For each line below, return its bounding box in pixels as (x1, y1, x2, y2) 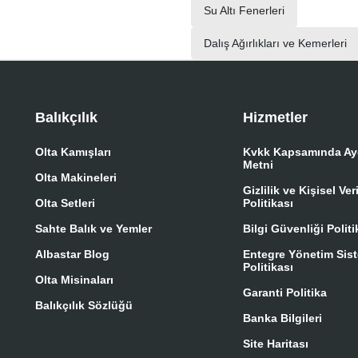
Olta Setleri (35, 196, 95, 209)
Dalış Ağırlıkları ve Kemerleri (204, 36, 347, 50)
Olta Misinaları (35, 272, 113, 286)
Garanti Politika (243, 285, 327, 299)
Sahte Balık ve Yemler (35, 221, 152, 235)
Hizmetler (243, 109, 308, 125)
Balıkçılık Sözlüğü (35, 298, 133, 312)
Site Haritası (243, 336, 308, 350)
